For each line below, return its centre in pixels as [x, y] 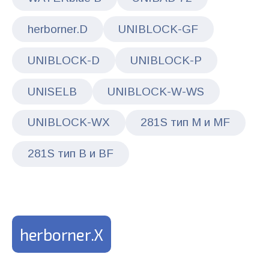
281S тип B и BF [70, 154]
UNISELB [52, 91]
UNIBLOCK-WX [68, 122]
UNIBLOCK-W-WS [156, 91]
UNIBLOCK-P [166, 60]
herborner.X [62, 234]
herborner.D [57, 29]
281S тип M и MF [186, 122]
